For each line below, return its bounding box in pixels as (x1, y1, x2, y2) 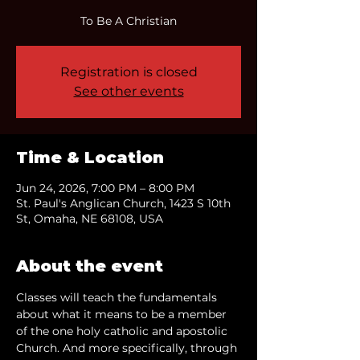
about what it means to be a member (16, 307, 230, 321)
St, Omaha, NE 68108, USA (16, 211, 163, 226)
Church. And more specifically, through (16, 341, 240, 355)
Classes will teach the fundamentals (16, 290, 220, 305)
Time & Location (16, 148, 164, 167)
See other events (73, 84, 184, 99)
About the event (16, 256, 163, 276)
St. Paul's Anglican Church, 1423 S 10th (16, 196, 231, 211)
